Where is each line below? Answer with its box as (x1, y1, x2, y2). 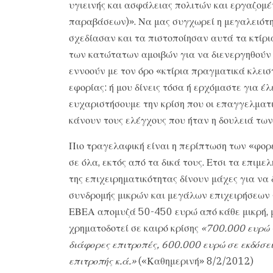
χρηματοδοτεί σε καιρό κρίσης (68, 221, 201, 234)
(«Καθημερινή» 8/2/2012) (135, 254, 253, 267)
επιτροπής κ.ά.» (68, 254, 136, 267)
